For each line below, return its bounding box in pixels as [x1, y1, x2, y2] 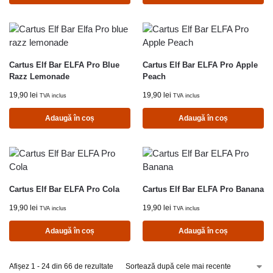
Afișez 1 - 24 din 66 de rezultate [9, 261, 113, 271]
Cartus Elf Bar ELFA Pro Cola [9, 184, 119, 194]
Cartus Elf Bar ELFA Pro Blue [9, 60, 119, 69]
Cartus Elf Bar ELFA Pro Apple [143, 60, 258, 69]
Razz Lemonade [9, 71, 69, 81]
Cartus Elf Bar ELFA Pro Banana [143, 184, 264, 194]
